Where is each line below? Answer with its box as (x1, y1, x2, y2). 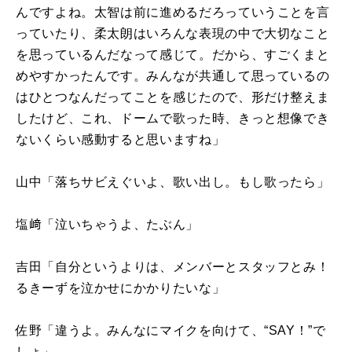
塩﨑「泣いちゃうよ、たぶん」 (16, 217, 199, 231)
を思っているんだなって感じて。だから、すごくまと (16, 47, 330, 61)
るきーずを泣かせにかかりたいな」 (16, 280, 225, 295)
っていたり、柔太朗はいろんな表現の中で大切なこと (16, 26, 330, 40)
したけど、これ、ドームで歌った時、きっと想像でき (16, 111, 330, 125)
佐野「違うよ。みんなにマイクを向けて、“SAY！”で (16, 323, 326, 337)
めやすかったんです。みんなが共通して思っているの (16, 68, 330, 82)
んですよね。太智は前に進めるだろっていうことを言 (16, 5, 330, 19)
